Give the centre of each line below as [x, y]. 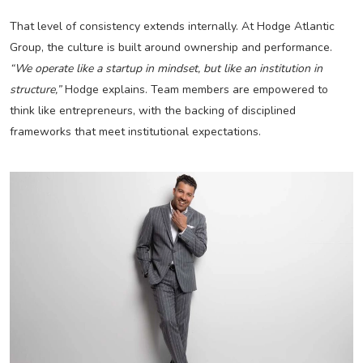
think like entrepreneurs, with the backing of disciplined [152, 111]
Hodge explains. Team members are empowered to [194, 90]
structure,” [35, 90]
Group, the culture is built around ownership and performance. [171, 48]
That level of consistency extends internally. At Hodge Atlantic [172, 27]
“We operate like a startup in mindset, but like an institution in [166, 69]
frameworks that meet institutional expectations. [135, 132]
